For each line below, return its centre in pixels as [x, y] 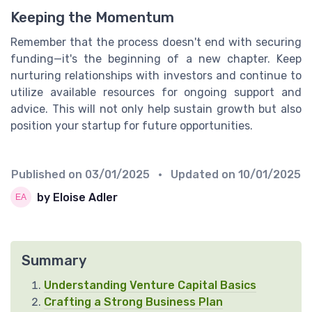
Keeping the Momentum [92, 18]
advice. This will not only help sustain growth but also [156, 109]
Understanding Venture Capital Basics [150, 286]
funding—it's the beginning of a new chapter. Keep [156, 59]
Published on [48, 175]
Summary [54, 261]
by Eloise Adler [77, 197]
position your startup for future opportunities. [132, 126]
